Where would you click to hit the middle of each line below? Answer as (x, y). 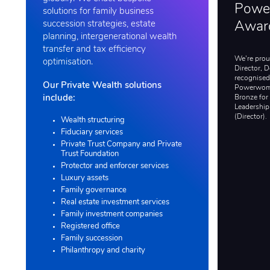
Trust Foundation (90, 154)
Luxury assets (85, 178)
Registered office (90, 226)
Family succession (92, 238)
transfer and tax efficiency (94, 49)
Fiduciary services (92, 132)
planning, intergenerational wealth (110, 37)
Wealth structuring (93, 120)
